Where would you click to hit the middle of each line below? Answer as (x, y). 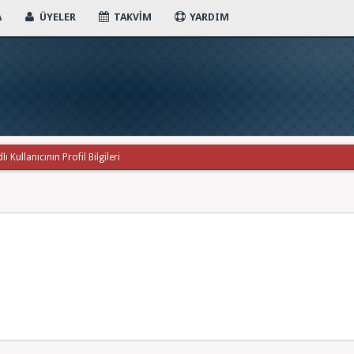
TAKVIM (131, 17)
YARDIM (208, 17)
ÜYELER (56, 17)
